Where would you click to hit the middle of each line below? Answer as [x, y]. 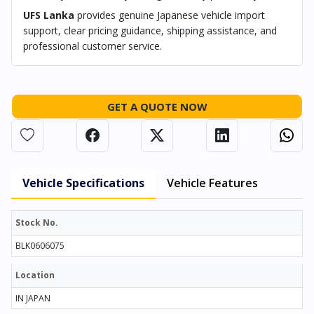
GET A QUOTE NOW [157, 106]
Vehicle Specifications [83, 183]
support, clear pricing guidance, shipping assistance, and [150, 30]
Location [35, 275]
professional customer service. [93, 46]
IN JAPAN [33, 298]
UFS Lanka [49, 15]
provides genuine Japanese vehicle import [170, 15]
